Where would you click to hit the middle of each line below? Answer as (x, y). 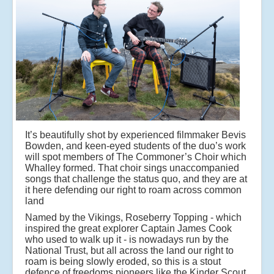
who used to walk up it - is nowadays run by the (127, 240)
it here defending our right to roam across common (133, 190)
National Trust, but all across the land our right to (129, 251)
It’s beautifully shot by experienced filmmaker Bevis (135, 135)
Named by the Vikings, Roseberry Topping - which (133, 218)
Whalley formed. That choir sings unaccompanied (132, 168)
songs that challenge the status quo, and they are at (136, 179)
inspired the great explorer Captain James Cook (128, 229)
